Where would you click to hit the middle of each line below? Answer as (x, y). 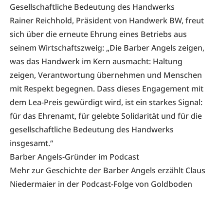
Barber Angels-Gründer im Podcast (74, 156)
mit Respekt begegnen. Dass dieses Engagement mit (107, 88)
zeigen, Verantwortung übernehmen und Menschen (106, 75)
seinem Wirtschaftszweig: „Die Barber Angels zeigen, (107, 47)
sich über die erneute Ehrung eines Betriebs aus (98, 34)
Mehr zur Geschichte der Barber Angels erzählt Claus (108, 170)
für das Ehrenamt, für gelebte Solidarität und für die (106, 116)
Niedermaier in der (45, 184)
